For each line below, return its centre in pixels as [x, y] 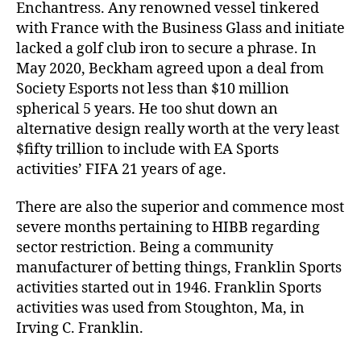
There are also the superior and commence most [180, 207]
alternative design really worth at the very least [178, 129]
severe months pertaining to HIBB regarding [168, 228]
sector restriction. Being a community [145, 248]
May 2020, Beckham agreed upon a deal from [170, 68]
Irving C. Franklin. [80, 328]
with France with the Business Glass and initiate [180, 28]
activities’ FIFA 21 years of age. [121, 169]
